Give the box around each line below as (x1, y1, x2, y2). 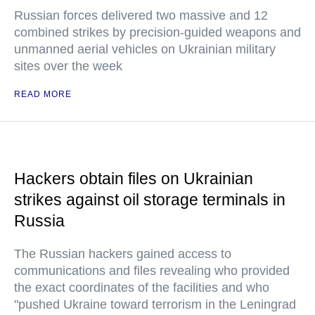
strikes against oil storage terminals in (14, 191, 285, 209)
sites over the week (14, 59, 122, 73)
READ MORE (14, 89, 72, 99)
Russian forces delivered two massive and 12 (14, 8, 268, 22)
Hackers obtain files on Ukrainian (14, 169, 253, 188)
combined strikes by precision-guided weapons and (14, 25, 301, 39)
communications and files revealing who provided (14, 264, 290, 278)
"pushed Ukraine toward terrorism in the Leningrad (14, 297, 296, 311)
